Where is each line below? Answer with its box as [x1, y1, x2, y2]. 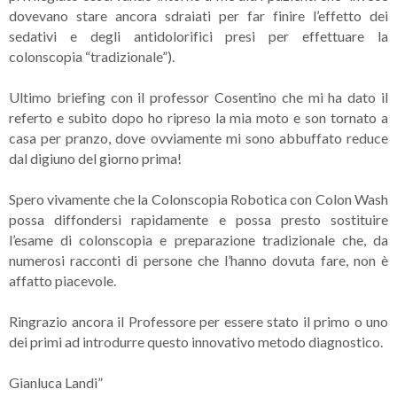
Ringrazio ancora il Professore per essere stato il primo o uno [9, 313, 388, 330]
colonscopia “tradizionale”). [9, 48, 175, 65]
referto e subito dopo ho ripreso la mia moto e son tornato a [9, 109, 388, 126]
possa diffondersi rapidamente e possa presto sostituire [9, 211, 388, 228]
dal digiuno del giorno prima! [9, 150, 182, 167]
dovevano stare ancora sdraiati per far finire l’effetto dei [9, 7, 388, 24]
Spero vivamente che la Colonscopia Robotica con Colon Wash [9, 191, 388, 207]
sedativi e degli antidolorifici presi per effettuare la [9, 27, 388, 44]
